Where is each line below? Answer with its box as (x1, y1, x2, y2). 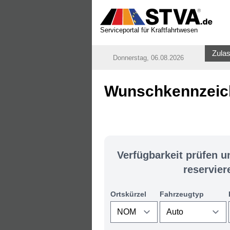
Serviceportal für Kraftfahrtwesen (100, 26, 198, 34)
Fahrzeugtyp (159, 190, 204, 198)
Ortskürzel (110, 190, 146, 198)
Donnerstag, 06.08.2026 (112, 54, 184, 62)
